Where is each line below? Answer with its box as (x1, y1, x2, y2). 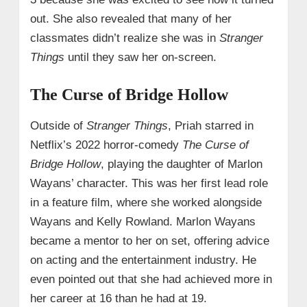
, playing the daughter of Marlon (100, 158, 262, 171)
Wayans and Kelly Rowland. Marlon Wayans (29, 215, 256, 229)
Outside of (29, 119, 86, 133)
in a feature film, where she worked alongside (29, 196, 262, 210)
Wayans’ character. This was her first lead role (29, 177, 268, 191)
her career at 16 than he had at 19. (29, 292, 207, 306)
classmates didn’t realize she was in (29, 32, 219, 45)
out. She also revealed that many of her (29, 12, 232, 26)
